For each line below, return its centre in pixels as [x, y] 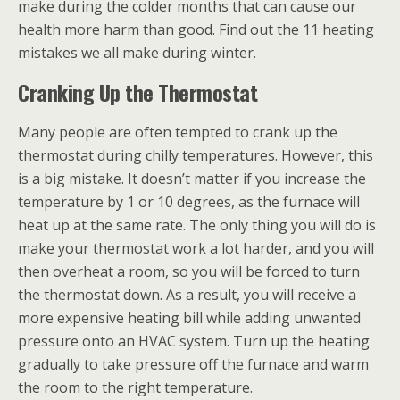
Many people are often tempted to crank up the [178, 132]
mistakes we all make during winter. [137, 53]
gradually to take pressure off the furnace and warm [193, 364]
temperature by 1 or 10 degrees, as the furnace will [189, 202]
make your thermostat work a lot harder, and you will [196, 248]
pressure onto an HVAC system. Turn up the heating [194, 341]
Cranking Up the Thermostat [138, 92]
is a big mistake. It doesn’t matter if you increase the [192, 179]
